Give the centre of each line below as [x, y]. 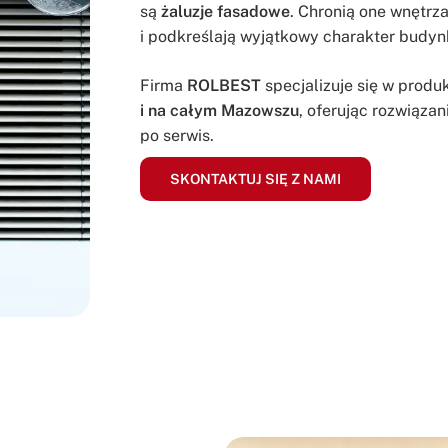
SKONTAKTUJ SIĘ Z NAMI [255, 178]
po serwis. [176, 135]
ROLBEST [223, 85]
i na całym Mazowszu [219, 110]
